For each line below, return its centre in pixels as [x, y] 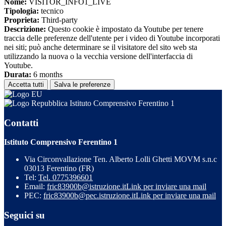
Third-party [59, 20]
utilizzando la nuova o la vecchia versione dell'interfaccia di [98, 56]
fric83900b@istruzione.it [87, 187]
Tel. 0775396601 [66, 178]
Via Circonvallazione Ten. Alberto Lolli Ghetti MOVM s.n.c [121, 159]
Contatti [21, 123]
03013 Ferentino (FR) [59, 168]
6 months [47, 74]
